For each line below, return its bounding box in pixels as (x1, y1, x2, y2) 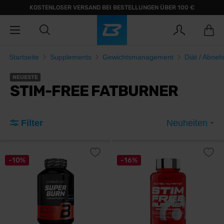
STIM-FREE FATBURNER (10, 82, 178, 100)
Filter (21, 118, 43, 128)
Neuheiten (166, 118, 210, 128)
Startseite (9, 53, 39, 61)
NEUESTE (12, 74, 38, 80)
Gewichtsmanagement (102, 53, 173, 61)
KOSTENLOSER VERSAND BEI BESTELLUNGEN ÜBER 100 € (29, 4, 194, 11)
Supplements (50, 53, 91, 61)
